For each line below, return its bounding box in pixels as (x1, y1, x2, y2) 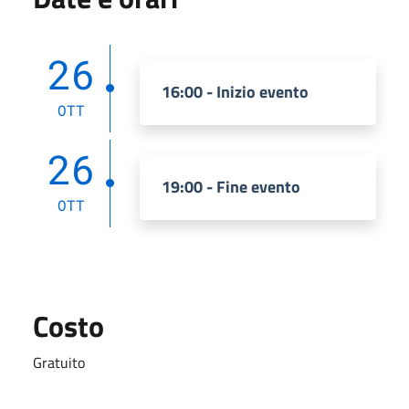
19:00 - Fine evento (162, 173, 300, 199)
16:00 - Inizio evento (162, 79, 309, 104)
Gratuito (33, 351, 85, 373)
